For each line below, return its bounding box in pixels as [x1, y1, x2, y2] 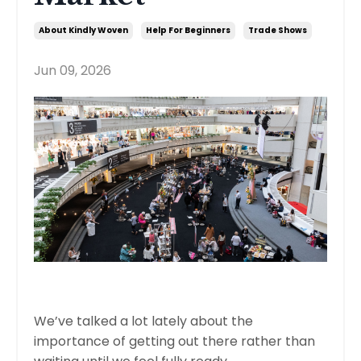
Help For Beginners [146, 24, 230, 37]
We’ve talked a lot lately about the [34, 311, 253, 330]
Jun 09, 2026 [34, 61, 111, 81]
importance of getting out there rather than [34, 331, 315, 351]
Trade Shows [248, 24, 307, 37]
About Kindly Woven [39, 24, 128, 37]
